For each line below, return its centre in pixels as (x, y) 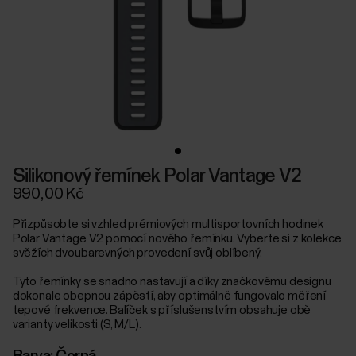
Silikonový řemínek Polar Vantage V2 (157, 177)
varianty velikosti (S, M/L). (77, 325)
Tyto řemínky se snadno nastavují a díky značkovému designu (172, 282)
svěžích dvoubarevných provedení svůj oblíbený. (137, 253)
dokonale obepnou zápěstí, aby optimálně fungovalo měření (169, 296)
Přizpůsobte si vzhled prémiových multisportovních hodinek (168, 225)
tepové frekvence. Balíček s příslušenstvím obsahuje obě (162, 311)
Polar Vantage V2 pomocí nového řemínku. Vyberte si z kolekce (177, 239)
